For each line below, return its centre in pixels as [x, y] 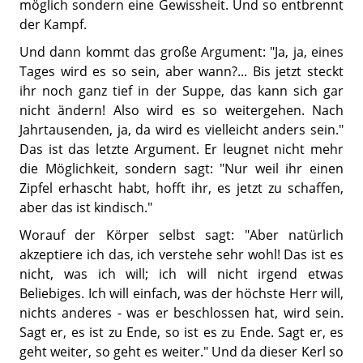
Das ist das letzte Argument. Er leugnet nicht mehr [181, 149]
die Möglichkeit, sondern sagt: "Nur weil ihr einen [181, 168]
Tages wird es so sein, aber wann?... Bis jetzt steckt [181, 71]
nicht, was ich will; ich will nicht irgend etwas [181, 273]
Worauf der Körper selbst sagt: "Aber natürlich [181, 235]
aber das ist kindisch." [86, 207]
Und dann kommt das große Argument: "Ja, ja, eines [181, 51]
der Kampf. [53, 24]
